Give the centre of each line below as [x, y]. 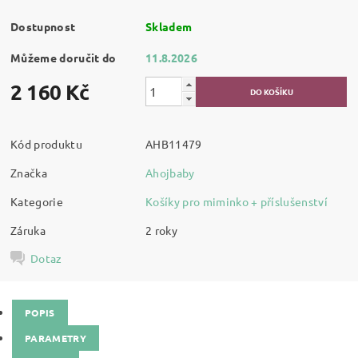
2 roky [162, 230]
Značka [29, 172]
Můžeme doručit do [64, 57]
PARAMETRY [56, 338]
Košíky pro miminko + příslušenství [237, 201]
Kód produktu [46, 143]
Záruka [28, 230]
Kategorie [37, 201]
